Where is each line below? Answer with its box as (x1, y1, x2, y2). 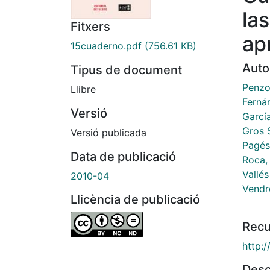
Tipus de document (71, 63, 182, 78)
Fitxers (71, 19, 110, 34)
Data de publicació (71, 149, 176, 165)
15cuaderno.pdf (71, 40, 142, 52)
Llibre (71, 83, 96, 96)
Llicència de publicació (71, 192, 200, 207)
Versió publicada (71, 127, 146, 139)
